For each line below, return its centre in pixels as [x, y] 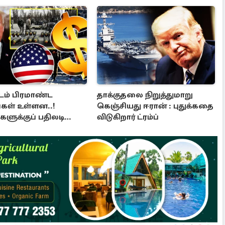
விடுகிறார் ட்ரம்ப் [128, 117]
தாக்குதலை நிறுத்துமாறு [145, 95]
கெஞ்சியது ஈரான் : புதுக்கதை [155, 106]
